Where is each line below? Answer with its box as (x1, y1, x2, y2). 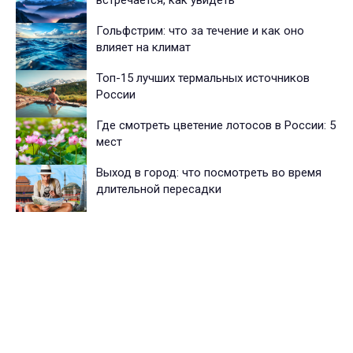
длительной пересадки (96, 182, 221, 197)
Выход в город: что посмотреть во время (96, 165, 321, 180)
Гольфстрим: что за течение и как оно (96, 24, 304, 39)
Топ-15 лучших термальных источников (96, 71, 310, 86)
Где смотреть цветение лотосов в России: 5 (96, 118, 336, 133)
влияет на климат (96, 40, 191, 55)
